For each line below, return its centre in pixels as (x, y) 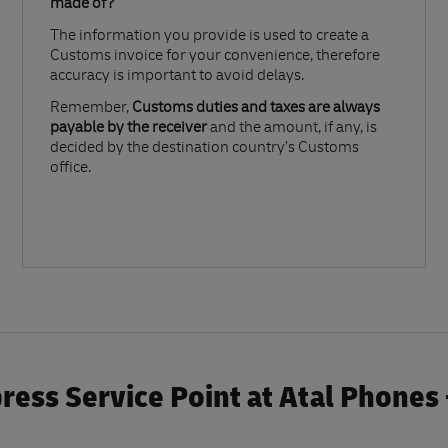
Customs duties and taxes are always (256, 109)
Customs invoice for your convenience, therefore (215, 57)
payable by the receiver (128, 129)
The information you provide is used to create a (209, 37)
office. (70, 169)
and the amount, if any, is (292, 129)
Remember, (91, 109)
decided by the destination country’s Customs (204, 149)
